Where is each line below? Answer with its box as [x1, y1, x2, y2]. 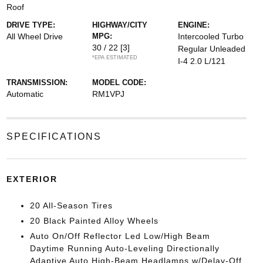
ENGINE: [178, 21, 210, 29]
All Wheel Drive [6, 32, 63, 41]
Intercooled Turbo [178, 32, 244, 41]
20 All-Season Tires [29, 201, 113, 210]
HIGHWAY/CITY [92, 21, 147, 29]
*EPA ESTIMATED [92, 55, 137, 60]
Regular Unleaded [178, 44, 246, 53]
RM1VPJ [92, 89, 124, 99]
